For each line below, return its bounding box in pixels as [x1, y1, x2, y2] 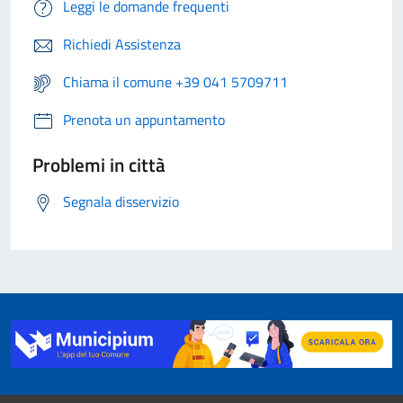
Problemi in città [32, 150, 166, 180]
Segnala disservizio [63, 191, 179, 213]
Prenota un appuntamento [63, 109, 225, 131]
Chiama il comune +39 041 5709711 [63, 71, 288, 94]
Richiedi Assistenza [63, 33, 181, 56]
